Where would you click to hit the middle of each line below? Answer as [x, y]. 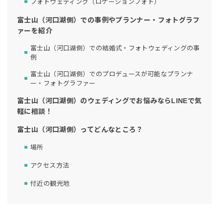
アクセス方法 [50, 166]
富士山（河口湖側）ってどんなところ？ [80, 129]
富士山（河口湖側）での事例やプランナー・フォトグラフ [109, 20]
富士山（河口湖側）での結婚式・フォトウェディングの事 [115, 48]
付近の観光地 [50, 184]
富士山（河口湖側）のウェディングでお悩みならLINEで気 [109, 100]
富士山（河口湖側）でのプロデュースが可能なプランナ [112, 74]
